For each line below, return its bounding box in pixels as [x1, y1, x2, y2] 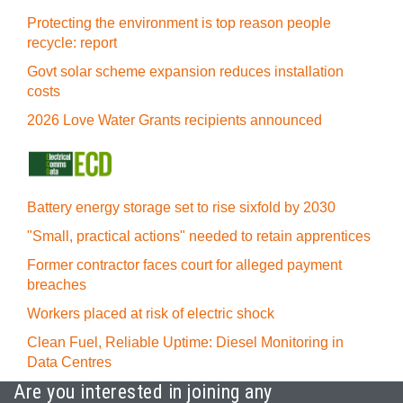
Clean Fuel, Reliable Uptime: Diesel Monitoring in [27, 335, 344, 350]
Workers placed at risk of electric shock [27, 306, 274, 321]
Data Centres [27, 354, 112, 370]
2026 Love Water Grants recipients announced [27, 112, 322, 128]
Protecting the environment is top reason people [27, 15, 331, 31]
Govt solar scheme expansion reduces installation [27, 64, 344, 79]
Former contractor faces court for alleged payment [27, 257, 342, 273]
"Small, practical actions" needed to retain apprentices [27, 228, 371, 244]
